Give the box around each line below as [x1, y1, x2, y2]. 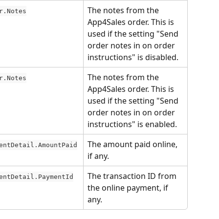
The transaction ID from [88, 171, 178, 181]
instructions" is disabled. [88, 52, 178, 63]
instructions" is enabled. [88, 119, 177, 130]
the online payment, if [88, 182, 170, 193]
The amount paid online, [88, 139, 179, 150]
